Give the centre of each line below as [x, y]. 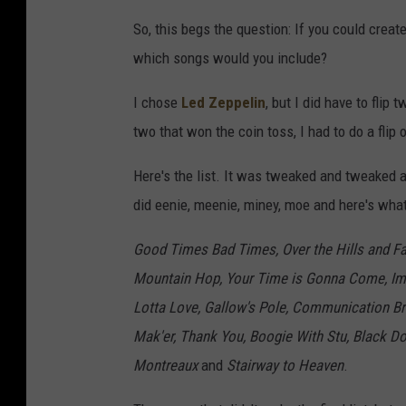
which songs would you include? [230, 58]
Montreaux [167, 366]
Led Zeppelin [223, 103]
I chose [157, 103]
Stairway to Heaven [285, 366]
